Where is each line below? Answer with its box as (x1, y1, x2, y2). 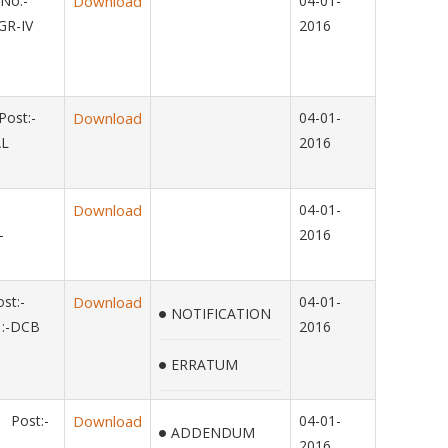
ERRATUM (171, 355, 238, 374)
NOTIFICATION (171, 304, 271, 323)
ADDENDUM (171, 423, 255, 442)
